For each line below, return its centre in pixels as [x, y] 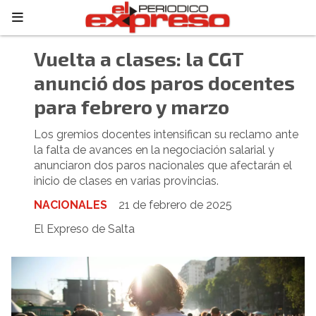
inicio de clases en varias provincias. [126, 181]
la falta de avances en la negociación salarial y [154, 150]
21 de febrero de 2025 [175, 205]
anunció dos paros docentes [164, 83]
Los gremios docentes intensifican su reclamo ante [166, 134]
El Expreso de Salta [84, 229]
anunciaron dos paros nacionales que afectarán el [163, 165]
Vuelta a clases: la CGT [139, 59]
